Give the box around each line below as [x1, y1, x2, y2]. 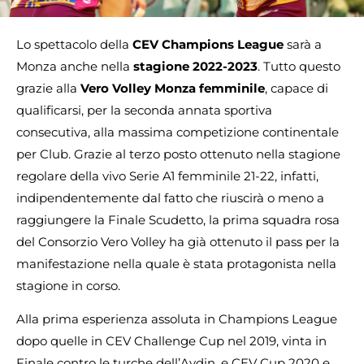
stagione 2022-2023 [130, 58, 258, 74]
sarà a [284, 37, 322, 52]
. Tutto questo [258, 58, 340, 74]
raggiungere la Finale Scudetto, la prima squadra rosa [16, 212, 340, 227]
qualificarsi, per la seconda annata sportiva [16, 102, 272, 118]
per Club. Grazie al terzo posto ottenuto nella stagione [16, 146, 340, 162]
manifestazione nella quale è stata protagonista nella [16, 256, 336, 271]
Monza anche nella [16, 58, 130, 74]
